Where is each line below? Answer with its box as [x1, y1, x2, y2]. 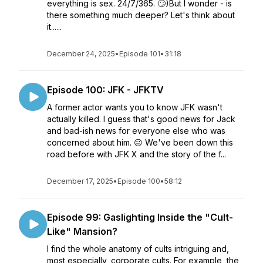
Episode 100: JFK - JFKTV [47, 84, 164, 96]
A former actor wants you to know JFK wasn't [47, 102, 222, 112]
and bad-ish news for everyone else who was [47, 126, 225, 136]
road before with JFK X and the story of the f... [47, 149, 226, 159]
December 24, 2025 [47, 49, 115, 58]
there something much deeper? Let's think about [47, 10, 235, 20]
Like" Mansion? [47, 225, 117, 237]
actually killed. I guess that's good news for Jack [47, 114, 235, 124]
